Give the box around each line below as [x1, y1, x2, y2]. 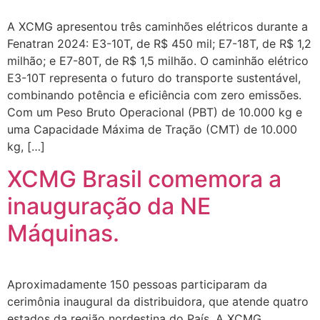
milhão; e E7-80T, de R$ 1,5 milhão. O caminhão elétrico [7, 54, 309, 69]
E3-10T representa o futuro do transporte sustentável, [7, 71, 301, 86]
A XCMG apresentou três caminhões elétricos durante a [7, 19, 308, 34]
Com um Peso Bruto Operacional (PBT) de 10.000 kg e [7, 105, 302, 120]
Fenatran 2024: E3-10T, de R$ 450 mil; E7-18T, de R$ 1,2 [7, 36, 311, 51]
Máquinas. [7, 219, 119, 247]
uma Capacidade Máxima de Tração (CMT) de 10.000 [7, 122, 297, 137]
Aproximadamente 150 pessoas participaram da [7, 276, 267, 291]
